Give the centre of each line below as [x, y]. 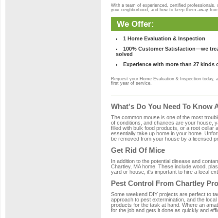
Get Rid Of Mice [138, 150]
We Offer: [136, 24]
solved [124, 54]
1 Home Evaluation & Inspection [164, 38]
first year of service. [131, 83]
